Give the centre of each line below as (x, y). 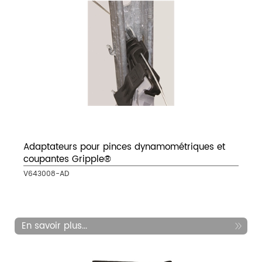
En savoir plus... (54, 226)
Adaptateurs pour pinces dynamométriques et (124, 147)
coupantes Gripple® (67, 160)
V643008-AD (46, 174)
